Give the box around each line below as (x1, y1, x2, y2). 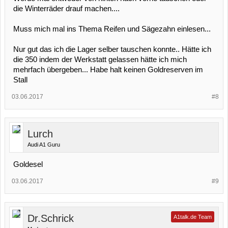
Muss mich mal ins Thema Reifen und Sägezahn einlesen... (13, 25, 211, 33)
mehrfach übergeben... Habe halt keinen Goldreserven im (13, 66, 203, 74)
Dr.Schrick (27, 213, 74, 224)
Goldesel (13, 160, 43, 168)
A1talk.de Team (174, 214, 212, 220)
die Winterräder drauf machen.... (13, 5, 120, 13)
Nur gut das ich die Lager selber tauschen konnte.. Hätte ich (13, 45, 211, 53)
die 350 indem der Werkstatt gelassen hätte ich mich (13, 55, 187, 64)
